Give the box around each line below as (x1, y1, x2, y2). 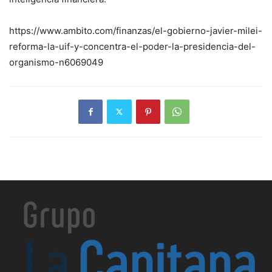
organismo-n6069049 (9, 56, 103, 68)
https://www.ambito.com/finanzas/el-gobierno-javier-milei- (9, 24, 262, 36)
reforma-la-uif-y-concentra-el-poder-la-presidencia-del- (9, 40, 256, 52)
